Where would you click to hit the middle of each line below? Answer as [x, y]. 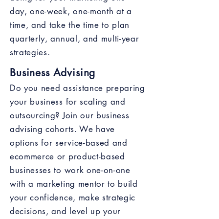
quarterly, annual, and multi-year [75, 39]
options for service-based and [69, 143]
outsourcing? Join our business [70, 115]
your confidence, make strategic [73, 197]
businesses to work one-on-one [70, 170]
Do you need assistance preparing [77, 88]
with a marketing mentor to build [74, 184]
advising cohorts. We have [62, 129]
